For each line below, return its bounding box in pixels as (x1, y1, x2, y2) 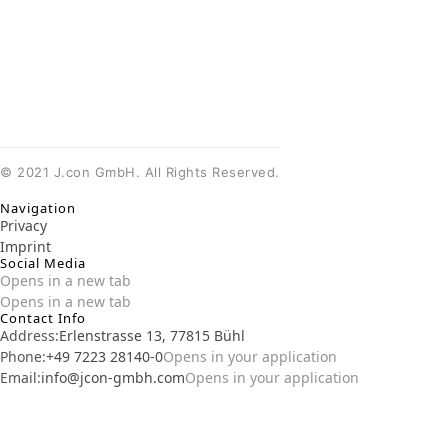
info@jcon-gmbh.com (41, 368, 185, 387)
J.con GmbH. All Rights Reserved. (49, 164, 280, 180)
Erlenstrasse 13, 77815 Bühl (59, 326, 245, 345)
